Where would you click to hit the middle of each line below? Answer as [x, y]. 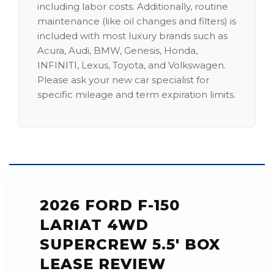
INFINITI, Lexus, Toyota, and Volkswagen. [131, 65]
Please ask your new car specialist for [123, 80]
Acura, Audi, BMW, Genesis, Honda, [117, 50]
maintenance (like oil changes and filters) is [137, 21]
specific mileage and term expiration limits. [136, 94]
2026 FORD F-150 [110, 205]
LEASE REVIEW [103, 264]
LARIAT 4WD [94, 225]
